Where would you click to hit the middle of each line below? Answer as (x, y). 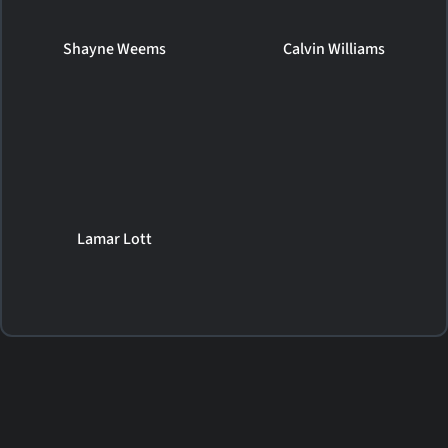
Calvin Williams (333, 48)
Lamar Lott (114, 238)
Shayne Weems (114, 48)
